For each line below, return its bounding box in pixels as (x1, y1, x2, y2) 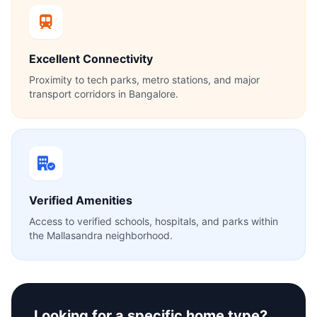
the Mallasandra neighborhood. (29, 229, 173, 241)
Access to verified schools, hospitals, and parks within (29, 215, 278, 227)
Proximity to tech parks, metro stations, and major (29, 74, 260, 86)
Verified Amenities (29, 193, 132, 207)
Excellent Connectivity (29, 52, 153, 66)
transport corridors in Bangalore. (29, 88, 178, 100)
